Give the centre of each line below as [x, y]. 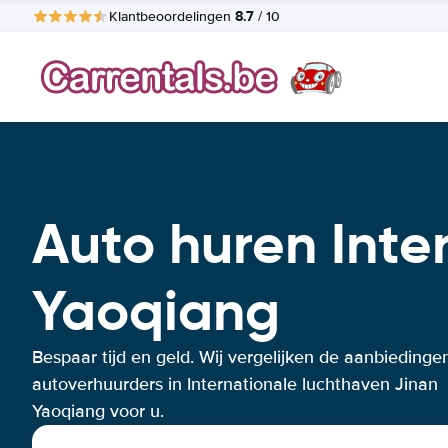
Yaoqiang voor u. [98, 411]
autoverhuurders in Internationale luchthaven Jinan [235, 384]
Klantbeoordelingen [172, 16]
